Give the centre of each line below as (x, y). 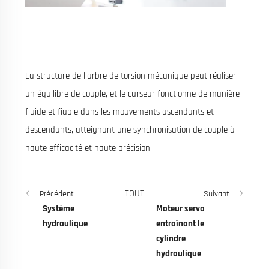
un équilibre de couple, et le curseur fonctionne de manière (132, 94)
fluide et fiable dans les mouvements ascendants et (119, 112)
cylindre (171, 238)
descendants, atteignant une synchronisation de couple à (130, 130)
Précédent (56, 194)
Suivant (217, 194)
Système (59, 208)
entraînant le (180, 223)
